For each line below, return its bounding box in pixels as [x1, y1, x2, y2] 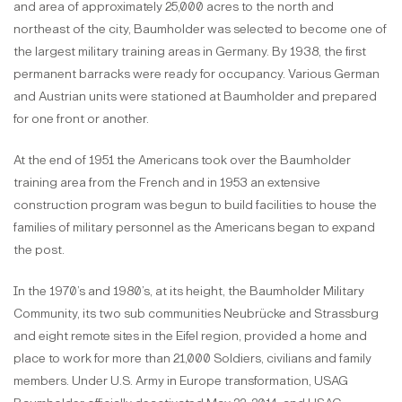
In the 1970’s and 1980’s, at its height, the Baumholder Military [13, 283, 364, 299]
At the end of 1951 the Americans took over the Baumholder [13, 152, 351, 168]
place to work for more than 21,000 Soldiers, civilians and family [13, 350, 371, 366]
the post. [13, 241, 65, 258]
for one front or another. [13, 110, 149, 127]
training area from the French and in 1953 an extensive [13, 174, 320, 190]
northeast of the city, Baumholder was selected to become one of [13, 21, 387, 37]
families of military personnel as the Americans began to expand [13, 219, 375, 235]
